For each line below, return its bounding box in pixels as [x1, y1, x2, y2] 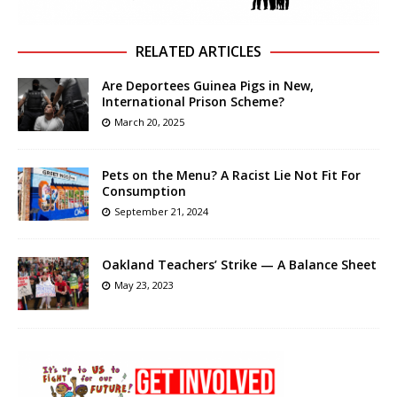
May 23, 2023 [114, 278, 174, 292]
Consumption [102, 183, 190, 200]
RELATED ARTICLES [136, 42, 261, 62]
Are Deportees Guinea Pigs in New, [102, 77, 314, 95]
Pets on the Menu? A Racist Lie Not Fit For [102, 167, 361, 184]
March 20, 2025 [114, 115, 184, 129]
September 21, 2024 [114, 205, 208, 219]
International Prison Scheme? [102, 93, 284, 111]
